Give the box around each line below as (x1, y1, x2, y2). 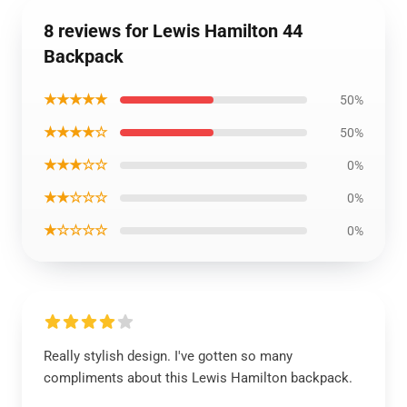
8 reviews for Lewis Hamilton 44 (44, 20, 303, 42)
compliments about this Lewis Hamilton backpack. (44, 370, 352, 386)
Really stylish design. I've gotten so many (44, 348, 293, 364)
